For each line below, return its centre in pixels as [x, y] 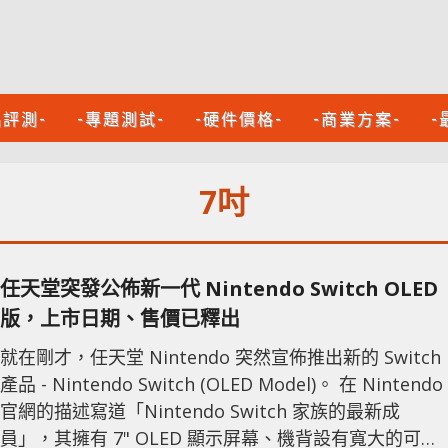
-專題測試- [121, 118]
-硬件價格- [239, 118]
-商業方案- [357, 118]
